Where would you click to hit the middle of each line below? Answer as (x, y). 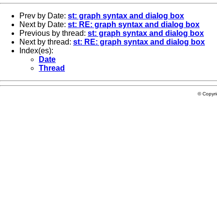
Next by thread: (46, 42)
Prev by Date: (44, 15)
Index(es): (36, 50)
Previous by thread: (54, 33)
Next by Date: (44, 24)
